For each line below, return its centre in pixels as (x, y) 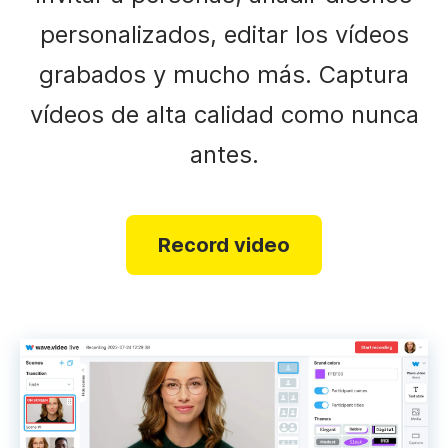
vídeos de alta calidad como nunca (224, 114)
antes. (224, 154)
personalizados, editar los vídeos (224, 34)
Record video (224, 245)
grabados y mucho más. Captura (224, 74)
